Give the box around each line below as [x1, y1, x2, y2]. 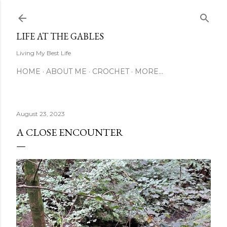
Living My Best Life [16, 49, 71, 57]
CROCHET [92, 67, 129, 76]
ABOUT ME [46, 67, 87, 76]
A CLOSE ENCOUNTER [16, 126, 123, 139]
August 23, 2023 [16, 110, 65, 118]
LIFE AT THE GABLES [16, 30, 104, 42]
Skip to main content [72, 6, 155, 19]
